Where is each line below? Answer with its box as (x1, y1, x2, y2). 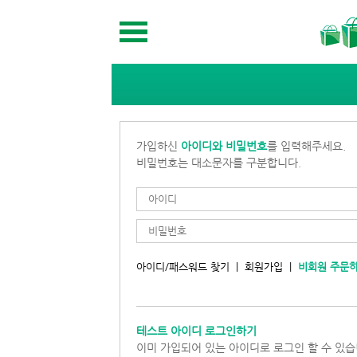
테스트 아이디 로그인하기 (136, 324, 257, 337)
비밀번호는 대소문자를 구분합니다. (136, 155, 301, 169)
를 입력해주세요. (267, 139, 346, 152)
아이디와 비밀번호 (181, 139, 267, 152)
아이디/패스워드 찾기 (136, 260, 229, 273)
